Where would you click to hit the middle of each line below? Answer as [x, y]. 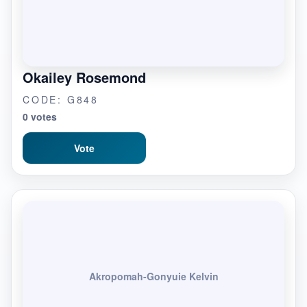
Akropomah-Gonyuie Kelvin [153, 276]
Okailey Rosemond [84, 77]
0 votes [40, 116]
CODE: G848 [61, 99]
